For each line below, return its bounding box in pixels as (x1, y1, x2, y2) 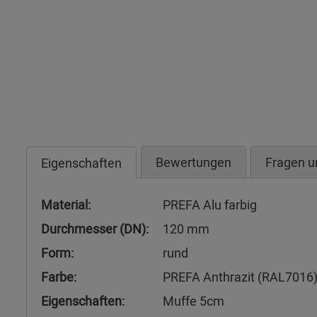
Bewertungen (156, 154, 231, 171)
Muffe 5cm (163, 292, 224, 309)
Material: (41, 196, 91, 213)
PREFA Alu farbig (163, 196, 257, 213)
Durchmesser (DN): (41, 220, 149, 237)
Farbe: (41, 268, 76, 285)
